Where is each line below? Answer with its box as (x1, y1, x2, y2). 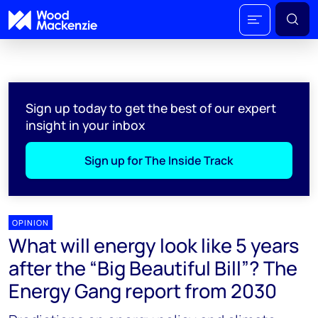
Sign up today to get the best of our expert (26, 99, 276, 116)
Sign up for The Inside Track (84, 153, 234, 168)
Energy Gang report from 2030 (9, 278, 277, 304)
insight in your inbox (26, 116, 145, 133)
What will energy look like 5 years (9, 232, 299, 258)
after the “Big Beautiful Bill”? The (9, 255, 297, 281)
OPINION (12, 217, 49, 228)
